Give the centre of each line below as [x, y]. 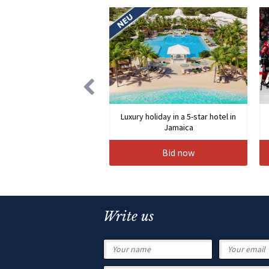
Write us [128, 217]
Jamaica [178, 128]
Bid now [178, 153]
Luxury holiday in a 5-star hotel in [178, 117]
